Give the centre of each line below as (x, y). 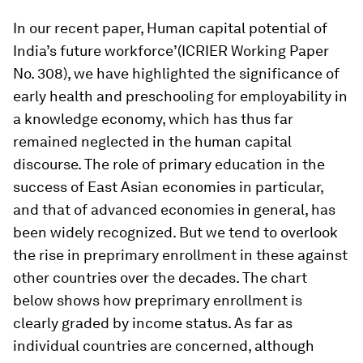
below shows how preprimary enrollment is (158, 300)
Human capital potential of (237, 28)
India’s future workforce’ (95, 51)
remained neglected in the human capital (152, 141)
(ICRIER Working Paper (253, 51)
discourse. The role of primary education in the (169, 164)
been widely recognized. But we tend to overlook (175, 232)
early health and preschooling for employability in (180, 96)
